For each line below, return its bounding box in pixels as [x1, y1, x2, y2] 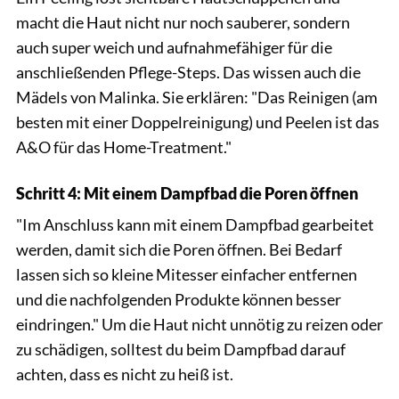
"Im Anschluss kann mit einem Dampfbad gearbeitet [16, 215, 374, 235]
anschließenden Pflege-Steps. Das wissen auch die [16, 62, 361, 83]
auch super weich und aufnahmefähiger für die [16, 37, 332, 58]
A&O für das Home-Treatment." [16, 137, 232, 158]
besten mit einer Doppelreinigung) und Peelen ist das [16, 112, 379, 133]
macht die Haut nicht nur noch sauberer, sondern [16, 12, 350, 33]
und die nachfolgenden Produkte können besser [16, 289, 341, 310]
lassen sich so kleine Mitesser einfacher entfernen [16, 265, 357, 285]
